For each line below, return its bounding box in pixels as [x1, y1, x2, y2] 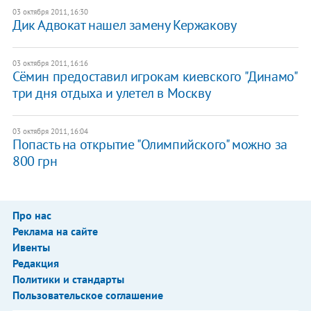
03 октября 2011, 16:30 [12, 7, 88, 17]
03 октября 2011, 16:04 [12, 126, 88, 137]
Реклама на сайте [12, 224, 98, 239]
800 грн [12, 152, 58, 171]
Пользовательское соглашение [12, 288, 163, 303]
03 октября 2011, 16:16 [12, 58, 88, 69]
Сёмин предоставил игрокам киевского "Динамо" [12, 67, 297, 86]
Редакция [12, 256, 59, 271]
